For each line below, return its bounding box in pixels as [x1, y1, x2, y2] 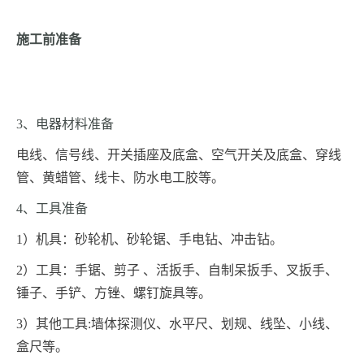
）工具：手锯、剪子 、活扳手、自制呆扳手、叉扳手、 [23, 263, 338, 278]
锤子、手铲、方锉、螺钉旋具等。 [16, 286, 211, 301]
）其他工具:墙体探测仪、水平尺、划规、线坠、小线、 [23, 317, 338, 331]
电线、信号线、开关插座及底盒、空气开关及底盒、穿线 [16, 148, 341, 162]
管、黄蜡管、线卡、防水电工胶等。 [16, 171, 224, 185]
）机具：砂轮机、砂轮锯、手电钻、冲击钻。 [23, 232, 283, 247]
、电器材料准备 [23, 117, 114, 132]
